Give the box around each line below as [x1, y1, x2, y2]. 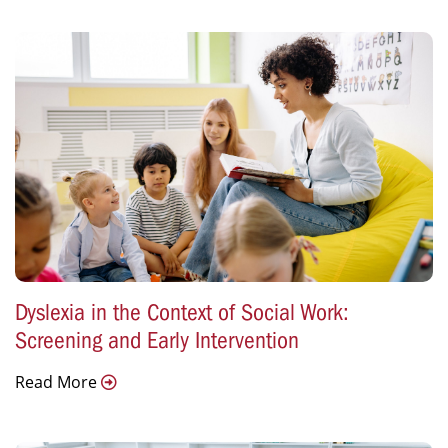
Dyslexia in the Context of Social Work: [15, 298, 349, 327]
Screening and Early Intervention [15, 326, 299, 355]
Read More [15, 371, 101, 394]
